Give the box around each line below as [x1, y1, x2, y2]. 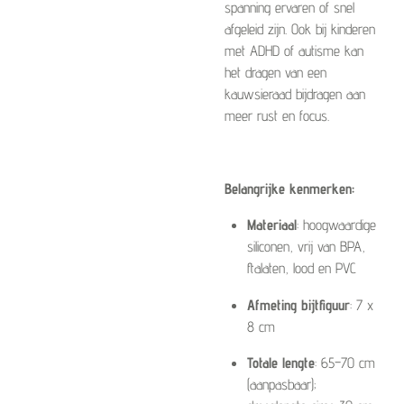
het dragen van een [225, 63, 326, 82]
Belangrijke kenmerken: [225, 179, 354, 197]
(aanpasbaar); [246, 374, 316, 393]
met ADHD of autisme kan [225, 41, 363, 60]
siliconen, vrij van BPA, [246, 237, 365, 256]
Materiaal [246, 216, 297, 234]
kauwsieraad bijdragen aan [225, 85, 365, 104]
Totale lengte [246, 353, 315, 372]
